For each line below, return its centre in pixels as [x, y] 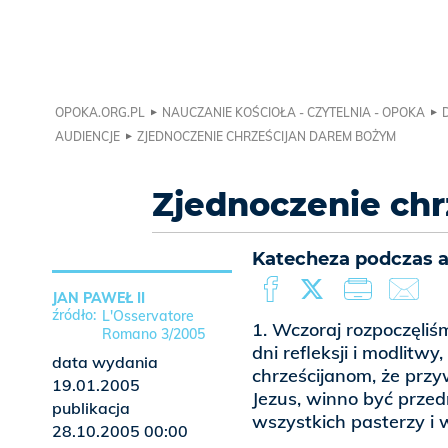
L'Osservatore [148, 316]
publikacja [91, 408]
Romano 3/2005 [153, 334]
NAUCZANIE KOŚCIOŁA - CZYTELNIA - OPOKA [293, 113]
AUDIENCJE [87, 137]
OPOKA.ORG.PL [100, 113]
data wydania [105, 362]
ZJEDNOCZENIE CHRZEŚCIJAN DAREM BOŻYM [266, 137]
